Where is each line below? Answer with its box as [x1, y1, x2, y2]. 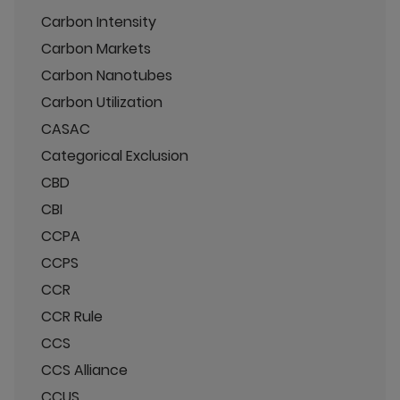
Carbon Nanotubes [41, 64, 172, 86]
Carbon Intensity [41, 11, 156, 32]
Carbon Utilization [41, 91, 162, 112]
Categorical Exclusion [41, 145, 188, 166]
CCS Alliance [41, 359, 128, 380]
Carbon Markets [41, 37, 151, 59]
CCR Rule [41, 305, 103, 327]
